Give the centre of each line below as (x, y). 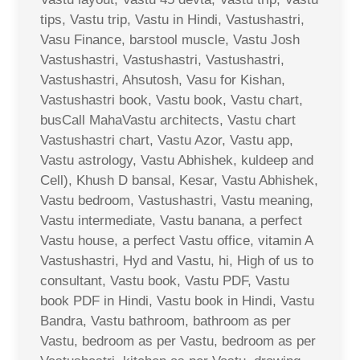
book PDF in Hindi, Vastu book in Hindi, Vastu (177, 301)
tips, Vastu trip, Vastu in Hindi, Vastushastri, (172, 20)
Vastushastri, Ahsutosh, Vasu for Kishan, (163, 80)
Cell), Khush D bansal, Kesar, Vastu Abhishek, (179, 180)
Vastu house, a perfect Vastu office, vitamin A (176, 241)
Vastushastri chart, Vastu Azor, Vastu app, (167, 140)
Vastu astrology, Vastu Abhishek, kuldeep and (177, 160)
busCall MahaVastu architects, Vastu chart (168, 120)
